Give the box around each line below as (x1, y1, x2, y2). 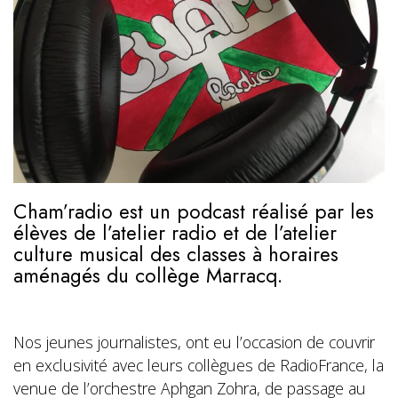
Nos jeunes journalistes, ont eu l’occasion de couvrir (13, 331, 375, 354)
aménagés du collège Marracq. (13, 261, 289, 291)
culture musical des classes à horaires (13, 240, 338, 269)
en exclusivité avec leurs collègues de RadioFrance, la (13, 354, 384, 377)
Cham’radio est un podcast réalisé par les (13, 197, 374, 227)
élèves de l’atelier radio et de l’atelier (13, 219, 337, 248)
